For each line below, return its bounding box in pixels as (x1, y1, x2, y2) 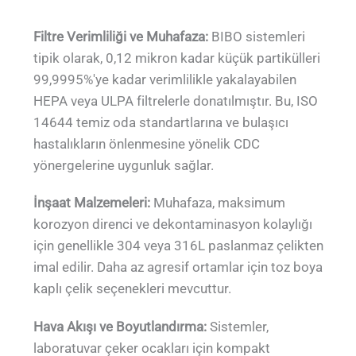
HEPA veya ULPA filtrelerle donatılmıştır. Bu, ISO (33, 92, 319, 109)
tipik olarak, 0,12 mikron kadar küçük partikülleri (33, 49, 321, 66)
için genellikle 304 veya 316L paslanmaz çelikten (33, 238, 324, 254)
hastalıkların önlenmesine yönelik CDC (33, 135, 261, 152)
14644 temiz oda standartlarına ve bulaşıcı (33, 114, 289, 130)
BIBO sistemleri (208, 28, 306, 44)
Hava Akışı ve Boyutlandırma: (33, 318, 207, 335)
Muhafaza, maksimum (150, 195, 286, 211)
